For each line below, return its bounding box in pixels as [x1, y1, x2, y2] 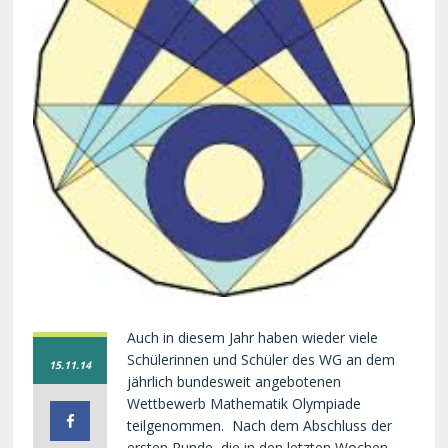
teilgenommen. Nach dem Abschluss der [127, 415, 393, 435]
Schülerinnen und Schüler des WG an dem [127, 349, 396, 369]
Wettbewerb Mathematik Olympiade [127, 393, 362, 413]
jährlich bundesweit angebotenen [127, 371, 342, 391]
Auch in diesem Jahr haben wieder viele [127, 327, 379, 347]
